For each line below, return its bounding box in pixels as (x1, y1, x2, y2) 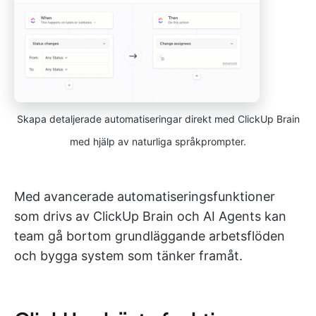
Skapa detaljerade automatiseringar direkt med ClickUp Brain (16, 112, 300, 125)
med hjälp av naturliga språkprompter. (70, 135, 246, 147)
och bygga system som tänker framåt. (14, 248, 243, 263)
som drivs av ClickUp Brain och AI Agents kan (14, 208, 286, 224)
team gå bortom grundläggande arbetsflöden (14, 228, 285, 243)
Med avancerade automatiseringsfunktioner (14, 188, 275, 204)
